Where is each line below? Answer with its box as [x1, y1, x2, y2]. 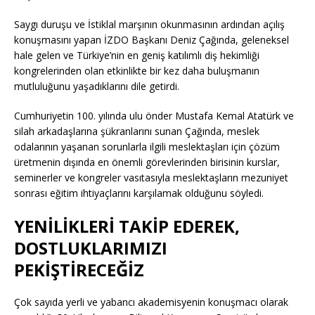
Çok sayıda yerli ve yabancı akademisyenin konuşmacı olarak [14, 295, 288, 309]
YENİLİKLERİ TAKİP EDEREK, [14, 214, 240, 238]
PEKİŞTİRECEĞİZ [14, 258, 144, 282]
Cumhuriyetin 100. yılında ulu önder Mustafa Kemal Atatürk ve [14, 109, 294, 123]
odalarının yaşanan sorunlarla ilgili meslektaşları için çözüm [14, 140, 280, 154]
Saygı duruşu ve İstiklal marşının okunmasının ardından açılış [14, 18, 285, 32]
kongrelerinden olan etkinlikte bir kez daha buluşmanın [14, 64, 259, 78]
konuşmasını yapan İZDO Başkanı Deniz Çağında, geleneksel [14, 33, 289, 47]
